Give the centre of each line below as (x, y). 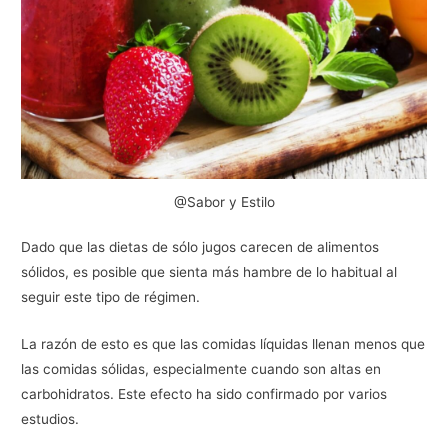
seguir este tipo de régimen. (111, 297)
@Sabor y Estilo (224, 201)
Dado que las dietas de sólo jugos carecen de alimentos (200, 247)
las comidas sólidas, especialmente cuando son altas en (201, 369)
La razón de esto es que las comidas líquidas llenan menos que (223, 344)
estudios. (50, 419)
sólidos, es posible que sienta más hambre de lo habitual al (209, 272)
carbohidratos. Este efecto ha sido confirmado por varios (204, 394)
